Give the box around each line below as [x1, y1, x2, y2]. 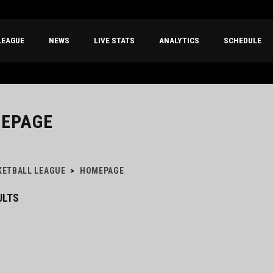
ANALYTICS [159, 35, 199, 46]
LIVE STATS [94, 35, 135, 46]
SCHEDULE [224, 35, 261, 46]
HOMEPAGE [79, 166, 124, 176]
